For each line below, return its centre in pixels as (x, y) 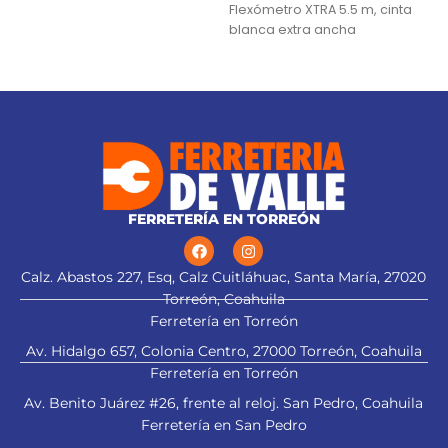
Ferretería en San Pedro (223, 425)
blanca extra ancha (292, 29)
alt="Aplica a (397, 248)
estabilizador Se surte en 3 (91, 11)
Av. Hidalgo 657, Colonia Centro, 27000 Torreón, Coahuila (223, 351)
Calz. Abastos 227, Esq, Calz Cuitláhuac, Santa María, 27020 (224, 277)
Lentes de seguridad (296, 49)
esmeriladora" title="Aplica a (322, 321)
